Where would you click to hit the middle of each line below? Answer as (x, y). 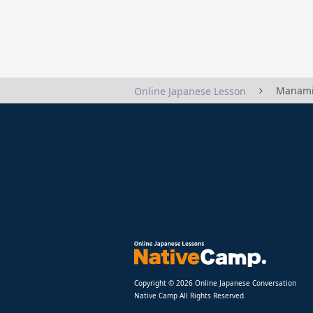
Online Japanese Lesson (190, 91)
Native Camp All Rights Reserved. (190, 295)
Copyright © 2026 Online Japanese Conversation (215, 283)
